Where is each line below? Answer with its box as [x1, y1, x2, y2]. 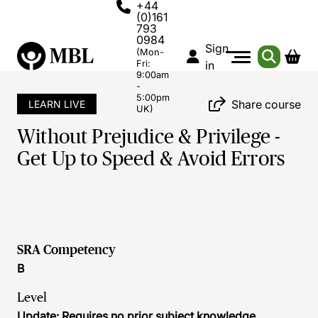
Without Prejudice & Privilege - [17, 126, 281, 148]
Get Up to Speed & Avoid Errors [17, 148, 285, 170]
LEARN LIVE [28, 98, 85, 110]
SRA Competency [17, 243, 116, 257]
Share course [231, 97, 301, 111]
